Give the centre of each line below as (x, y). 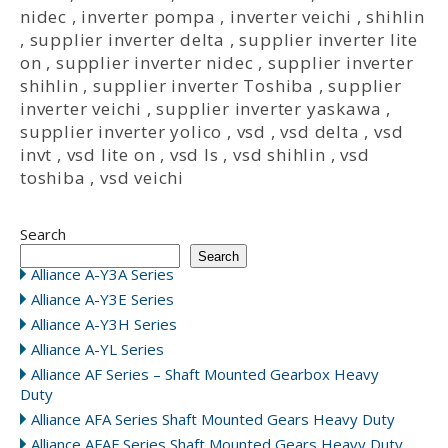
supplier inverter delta (127, 40)
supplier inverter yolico (121, 132)
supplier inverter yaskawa (269, 109)
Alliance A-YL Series (97, 349)
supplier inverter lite (329, 40)
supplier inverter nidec (155, 63)
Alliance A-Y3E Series (102, 299)
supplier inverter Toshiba (204, 86)
